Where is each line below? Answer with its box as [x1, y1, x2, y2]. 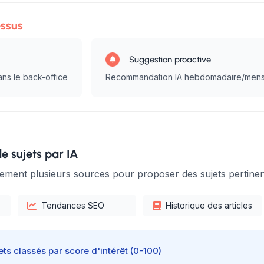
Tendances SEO [41, 200, 104, 210]
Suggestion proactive [129, 54, 211, 65]
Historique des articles [166, 200, 252, 210]
